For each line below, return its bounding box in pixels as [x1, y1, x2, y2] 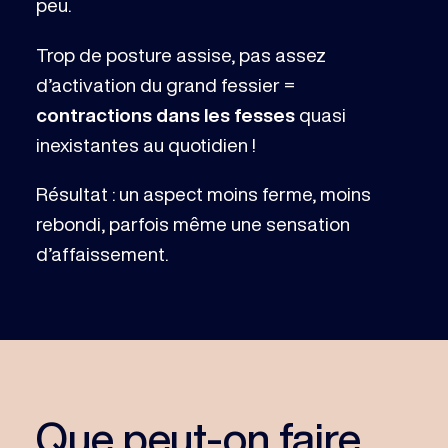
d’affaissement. [35, 243, 168, 263]
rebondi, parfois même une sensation [35, 213, 350, 233]
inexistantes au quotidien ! [35, 134, 255, 154]
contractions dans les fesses [35, 104, 295, 124]
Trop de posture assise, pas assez [35, 44, 326, 64]
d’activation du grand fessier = [35, 74, 295, 94]
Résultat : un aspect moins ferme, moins [35, 183, 371, 203]
